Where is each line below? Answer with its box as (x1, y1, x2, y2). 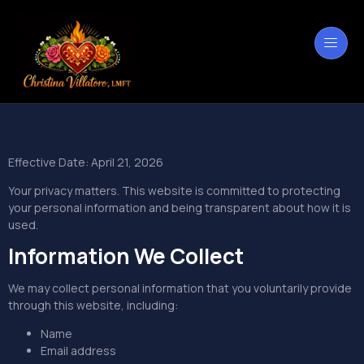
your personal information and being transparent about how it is (8, 200, 351, 216)
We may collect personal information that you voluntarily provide (8, 279, 352, 296)
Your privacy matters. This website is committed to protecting (8, 183, 340, 199)
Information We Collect (8, 240, 244, 271)
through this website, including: (8, 297, 178, 313)
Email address (41, 343, 116, 359)
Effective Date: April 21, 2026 (8, 154, 163, 170)
